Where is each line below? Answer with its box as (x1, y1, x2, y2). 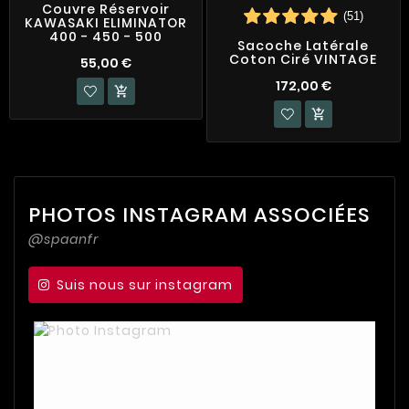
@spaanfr (28, 229, 99, 248)
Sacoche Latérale (237, 37, 370, 56)
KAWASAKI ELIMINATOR (24, 14, 187, 33)
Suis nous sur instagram (57, 275, 233, 294)
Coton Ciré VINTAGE (229, 50, 378, 69)
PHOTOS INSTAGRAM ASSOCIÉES (28, 200, 371, 229)
